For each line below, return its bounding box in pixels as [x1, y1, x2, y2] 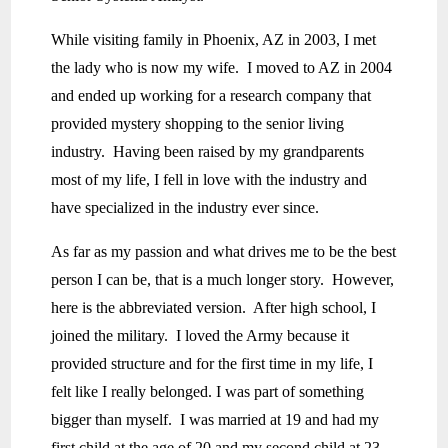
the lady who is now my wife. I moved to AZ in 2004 [51, 59, 393, 77]
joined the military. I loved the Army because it [51, 327, 350, 345]
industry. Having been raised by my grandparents [51, 143, 365, 161]
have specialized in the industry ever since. [51, 199, 320, 217]
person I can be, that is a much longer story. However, [51, 271, 395, 289]
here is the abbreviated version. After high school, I [51, 299, 377, 317]
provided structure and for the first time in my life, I [51, 355, 374, 373]
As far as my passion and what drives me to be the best [51, 243, 397, 261]
